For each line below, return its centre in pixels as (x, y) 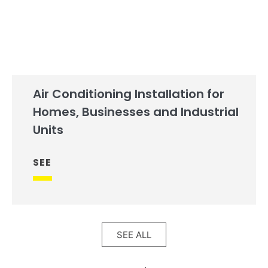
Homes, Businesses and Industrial (136, 112)
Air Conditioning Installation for (129, 94)
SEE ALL (134, 235)
